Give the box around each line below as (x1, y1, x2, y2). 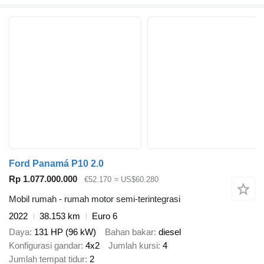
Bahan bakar (105, 226, 154, 237)
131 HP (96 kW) (34, 226, 96, 237)
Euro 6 (92, 211, 117, 222)
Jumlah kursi (108, 240, 158, 250)
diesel (159, 226, 181, 237)
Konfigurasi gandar (9, 240, 81, 250)
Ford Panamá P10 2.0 (9, 158, 104, 169)
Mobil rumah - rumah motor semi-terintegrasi (9, 194, 180, 204)
